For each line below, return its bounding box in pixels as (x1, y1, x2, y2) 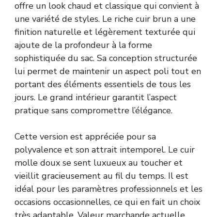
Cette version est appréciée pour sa (15, 130, 156, 142)
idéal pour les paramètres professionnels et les (15, 183, 202, 195)
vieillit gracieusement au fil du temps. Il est (15, 170, 188, 182)
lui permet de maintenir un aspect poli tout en (15, 65, 201, 77)
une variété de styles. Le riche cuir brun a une (15, 13, 196, 25)
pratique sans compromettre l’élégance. (15, 104, 172, 116)
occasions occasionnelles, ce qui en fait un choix (15, 196, 200, 208)
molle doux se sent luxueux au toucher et (15, 156, 183, 169)
